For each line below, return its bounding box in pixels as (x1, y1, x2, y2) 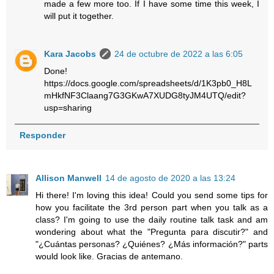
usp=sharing (44, 102, 92, 113)
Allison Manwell (35, 172, 102, 183)
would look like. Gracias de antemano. (35, 251, 183, 261)
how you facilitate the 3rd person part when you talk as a (35, 202, 268, 212)
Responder (19, 130, 65, 140)
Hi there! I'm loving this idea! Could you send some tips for (35, 190, 268, 200)
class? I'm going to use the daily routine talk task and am (35, 214, 268, 224)
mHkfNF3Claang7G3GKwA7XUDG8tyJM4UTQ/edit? (44, 90, 246, 100)
